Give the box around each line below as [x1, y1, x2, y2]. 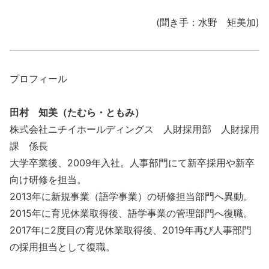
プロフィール [10, 72, 67, 85]
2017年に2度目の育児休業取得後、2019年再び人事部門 [10, 223, 252, 236]
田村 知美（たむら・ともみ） [10, 106, 144, 118]
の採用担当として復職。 [10, 240, 115, 253]
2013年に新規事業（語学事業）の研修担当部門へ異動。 [10, 190, 253, 202]
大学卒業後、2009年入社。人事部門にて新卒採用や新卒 [10, 156, 255, 169]
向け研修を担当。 [10, 173, 86, 186]
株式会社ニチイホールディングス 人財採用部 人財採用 [10, 122, 259, 135]
